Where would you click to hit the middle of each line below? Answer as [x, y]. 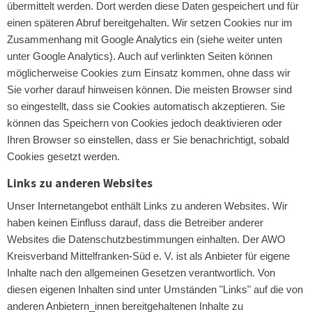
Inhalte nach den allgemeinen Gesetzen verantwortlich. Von [141, 273]
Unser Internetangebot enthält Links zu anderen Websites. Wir [147, 206]
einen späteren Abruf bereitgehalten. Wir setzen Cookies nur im [150, 23]
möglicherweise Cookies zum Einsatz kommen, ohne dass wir [149, 73]
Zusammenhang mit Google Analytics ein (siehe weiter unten [145, 39]
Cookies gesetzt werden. [63, 156]
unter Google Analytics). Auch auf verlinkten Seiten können [140, 56]
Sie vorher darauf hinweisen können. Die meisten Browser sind [149, 89]
